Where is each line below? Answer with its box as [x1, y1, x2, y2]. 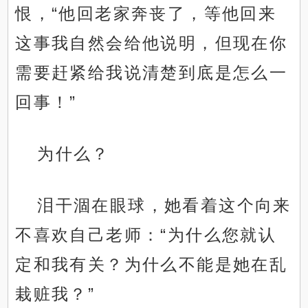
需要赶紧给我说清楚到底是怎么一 [15, 63, 288, 82]
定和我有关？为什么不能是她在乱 [15, 255, 288, 274]
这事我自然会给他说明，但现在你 [15, 34, 288, 53]
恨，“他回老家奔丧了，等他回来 [15, 4, 277, 23]
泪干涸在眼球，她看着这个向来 [37, 196, 291, 215]
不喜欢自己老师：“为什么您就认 [15, 225, 277, 245]
